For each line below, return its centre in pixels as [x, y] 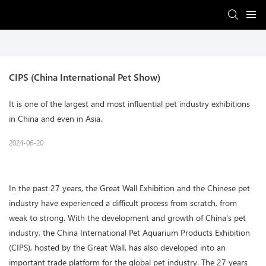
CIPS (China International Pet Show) [85, 77]
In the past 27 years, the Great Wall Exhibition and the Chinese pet [129, 188]
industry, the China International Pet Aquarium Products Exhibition [129, 233]
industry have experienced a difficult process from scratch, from [123, 203]
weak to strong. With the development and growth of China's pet [127, 218]
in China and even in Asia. [56, 119]
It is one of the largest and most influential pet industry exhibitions [129, 104]
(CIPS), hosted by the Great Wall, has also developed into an [117, 248]
